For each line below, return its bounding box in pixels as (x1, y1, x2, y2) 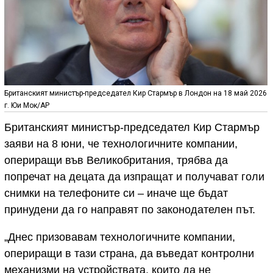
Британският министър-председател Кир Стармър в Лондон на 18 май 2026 (4, 89, 267, 98)
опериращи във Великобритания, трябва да (4, 154, 228, 167)
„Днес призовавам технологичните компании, (4, 231, 235, 244)
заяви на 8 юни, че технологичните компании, (4, 138, 238, 151)
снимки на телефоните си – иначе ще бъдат (4, 187, 228, 200)
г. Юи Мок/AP (4, 101, 49, 110)
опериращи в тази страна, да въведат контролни (4, 247, 254, 260)
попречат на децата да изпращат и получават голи (4, 171, 264, 183)
